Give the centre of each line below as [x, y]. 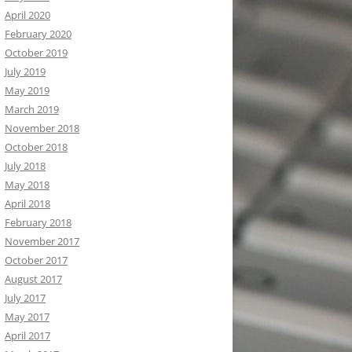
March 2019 [32, 109]
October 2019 [36, 53]
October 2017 [36, 260]
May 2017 [27, 317]
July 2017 [25, 298]
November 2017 [42, 241]
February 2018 [38, 222]
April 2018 [27, 203]
